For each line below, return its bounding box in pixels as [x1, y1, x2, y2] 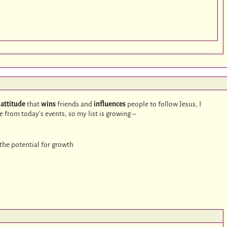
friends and [56, 100, 94, 108]
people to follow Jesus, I [126, 100, 202, 108]
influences [94, 100, 126, 108]
